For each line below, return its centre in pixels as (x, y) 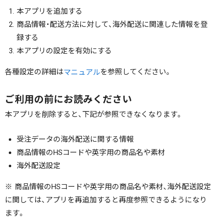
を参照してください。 (136, 72)
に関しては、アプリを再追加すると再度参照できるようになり (106, 200)
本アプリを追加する (50, 11)
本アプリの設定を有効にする (65, 51)
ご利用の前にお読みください (69, 99)
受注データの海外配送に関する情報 (76, 139)
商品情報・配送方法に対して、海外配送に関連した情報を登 (112, 25)
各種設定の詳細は (34, 72)
